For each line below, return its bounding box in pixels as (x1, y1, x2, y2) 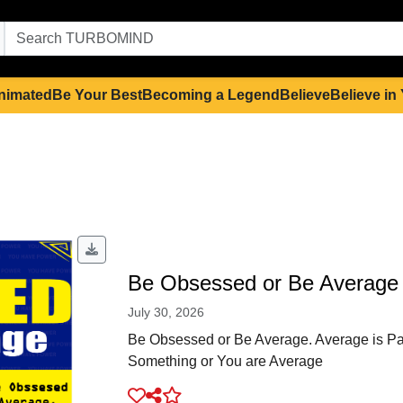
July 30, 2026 (127, 305, 204, 320)
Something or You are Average (127, 354, 323, 370)
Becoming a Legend (142, 87, 280, 103)
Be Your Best (52, 87, 142, 103)
